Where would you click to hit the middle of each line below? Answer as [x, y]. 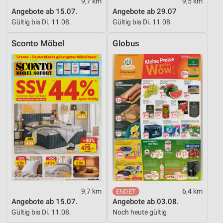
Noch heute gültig [140, 212]
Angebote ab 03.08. [146, 201]
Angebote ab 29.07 [145, 11]
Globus [126, 43]
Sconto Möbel [38, 43]
